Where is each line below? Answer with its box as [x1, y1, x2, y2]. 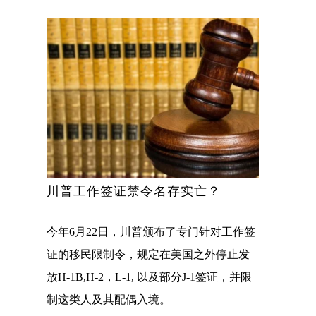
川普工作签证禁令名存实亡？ [47, 184, 221, 199]
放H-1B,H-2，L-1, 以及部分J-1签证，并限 [47, 271, 252, 284]
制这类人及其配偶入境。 [47, 293, 171, 306]
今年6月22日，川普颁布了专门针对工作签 [47, 226, 255, 238]
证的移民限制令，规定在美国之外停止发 [47, 248, 250, 261]
